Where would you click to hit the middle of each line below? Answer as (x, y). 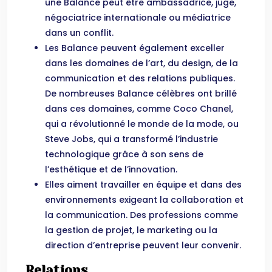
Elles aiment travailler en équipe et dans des (143, 185)
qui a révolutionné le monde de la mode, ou (142, 124)
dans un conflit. (79, 33)
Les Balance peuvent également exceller (135, 48)
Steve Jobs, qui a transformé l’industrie (131, 139)
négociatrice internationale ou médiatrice (138, 18)
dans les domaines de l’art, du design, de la (141, 63)
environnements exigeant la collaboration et (144, 200)
